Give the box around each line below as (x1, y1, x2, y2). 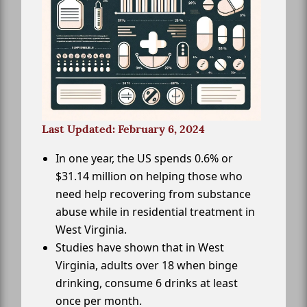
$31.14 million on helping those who (56, 169, 243, 184)
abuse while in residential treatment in (56, 204, 255, 220)
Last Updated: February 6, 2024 (42, 122, 205, 137)
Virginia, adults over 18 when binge (56, 258, 238, 273)
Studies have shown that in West (56, 240, 224, 256)
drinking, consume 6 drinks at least (56, 275, 238, 291)
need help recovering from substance (56, 186, 251, 202)
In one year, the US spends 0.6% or (56, 151, 233, 167)
